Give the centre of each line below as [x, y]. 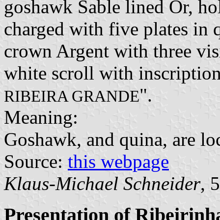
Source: [36, 161]
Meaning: [41, 117]
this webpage [118, 161]
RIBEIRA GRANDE [72, 96]
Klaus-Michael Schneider [102, 183]
